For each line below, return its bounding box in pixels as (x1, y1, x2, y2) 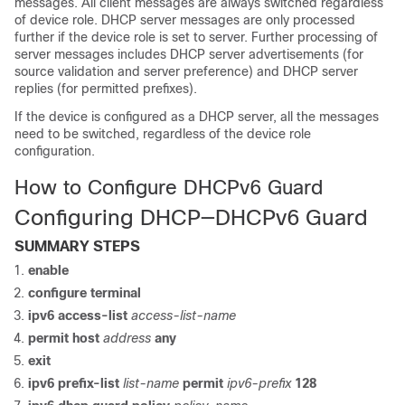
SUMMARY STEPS (14, 239, 140, 254)
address (103, 331, 155, 345)
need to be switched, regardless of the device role (14, 127, 311, 141)
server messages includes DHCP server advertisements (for (14, 47, 363, 61)
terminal (90, 286, 141, 300)
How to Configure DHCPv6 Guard (14, 176, 323, 199)
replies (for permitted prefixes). (14, 81, 197, 96)
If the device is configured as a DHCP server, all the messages (14, 109, 379, 124)
